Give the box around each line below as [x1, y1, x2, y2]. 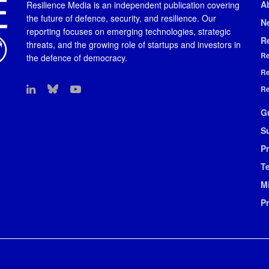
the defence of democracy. [26, 52, 127, 64]
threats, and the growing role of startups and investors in [26, 38, 241, 50]
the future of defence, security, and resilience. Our [26, 12, 216, 24]
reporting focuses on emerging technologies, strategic [26, 25, 231, 37]
